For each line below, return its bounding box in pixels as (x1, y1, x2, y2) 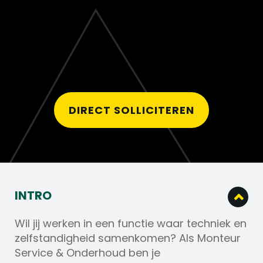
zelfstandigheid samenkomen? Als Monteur (15, 231, 241, 246)
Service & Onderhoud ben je (15, 245, 160, 261)
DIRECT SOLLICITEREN (69, 103, 194, 118)
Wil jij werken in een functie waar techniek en (15, 216, 247, 231)
